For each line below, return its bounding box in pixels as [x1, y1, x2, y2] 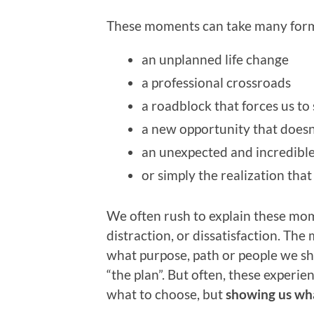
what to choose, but [107, 285, 226, 302]
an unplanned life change [142, 50, 289, 67]
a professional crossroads [142, 74, 291, 90]
